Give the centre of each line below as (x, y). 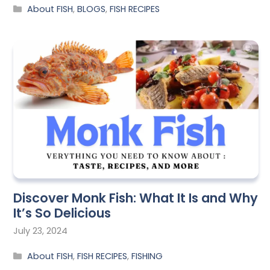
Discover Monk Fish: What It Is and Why (136, 198)
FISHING (147, 256)
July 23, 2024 (40, 231)
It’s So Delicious (62, 213)
